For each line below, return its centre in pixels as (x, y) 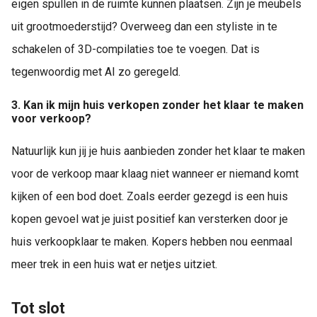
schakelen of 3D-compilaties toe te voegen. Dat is (136, 49)
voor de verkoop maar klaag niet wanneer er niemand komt (155, 174)
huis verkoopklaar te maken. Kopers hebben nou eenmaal (152, 242)
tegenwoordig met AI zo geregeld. (96, 71)
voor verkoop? (51, 119)
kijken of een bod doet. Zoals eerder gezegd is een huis (150, 197)
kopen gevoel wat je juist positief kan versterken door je (150, 219)
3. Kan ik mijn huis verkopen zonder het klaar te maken (157, 105)
